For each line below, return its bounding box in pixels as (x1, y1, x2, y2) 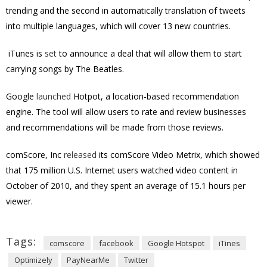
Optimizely (14, 254, 52, 265)
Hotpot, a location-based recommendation (71, 91, 239, 102)
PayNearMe (67, 254, 110, 265)
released (64, 149, 97, 160)
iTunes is (6, 48, 45, 59)
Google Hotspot (148, 238, 204, 249)
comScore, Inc (6, 149, 64, 160)
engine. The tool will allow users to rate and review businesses (6, 106, 246, 117)
